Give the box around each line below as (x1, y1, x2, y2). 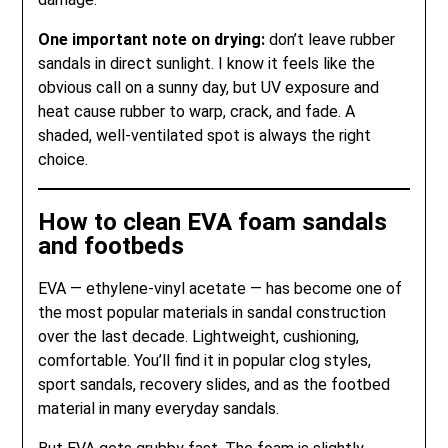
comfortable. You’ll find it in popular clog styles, (38, 351, 372, 371)
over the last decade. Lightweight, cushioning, (38, 327, 360, 347)
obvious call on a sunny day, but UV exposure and (38, 77, 380, 97)
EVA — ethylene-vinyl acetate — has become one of (38, 279, 403, 299)
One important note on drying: (38, 29, 266, 49)
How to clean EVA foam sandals (38, 207, 388, 236)
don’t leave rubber (265, 29, 396, 49)
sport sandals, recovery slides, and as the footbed (38, 375, 391, 395)
